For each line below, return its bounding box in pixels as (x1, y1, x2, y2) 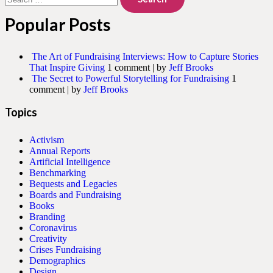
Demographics (29, 255, 85, 266)
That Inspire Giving (29, 62, 105, 73)
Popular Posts (5, 13, 110, 35)
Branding (29, 211, 65, 222)
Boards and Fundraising (29, 189, 121, 200)
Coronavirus (29, 222, 77, 233)
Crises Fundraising (29, 244, 101, 255)
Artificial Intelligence (29, 156, 110, 167)
